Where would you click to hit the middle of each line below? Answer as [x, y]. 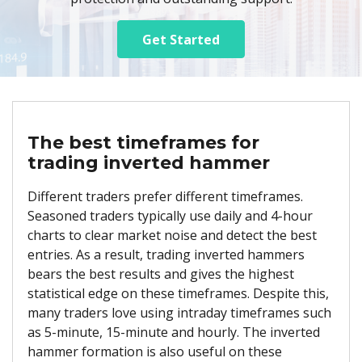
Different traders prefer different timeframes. [165, 197]
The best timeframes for [143, 142]
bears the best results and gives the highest [161, 274]
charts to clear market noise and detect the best [172, 236]
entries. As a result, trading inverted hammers [166, 255]
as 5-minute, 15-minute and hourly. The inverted [174, 333]
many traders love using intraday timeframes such [179, 313]
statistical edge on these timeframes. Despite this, [178, 294]
